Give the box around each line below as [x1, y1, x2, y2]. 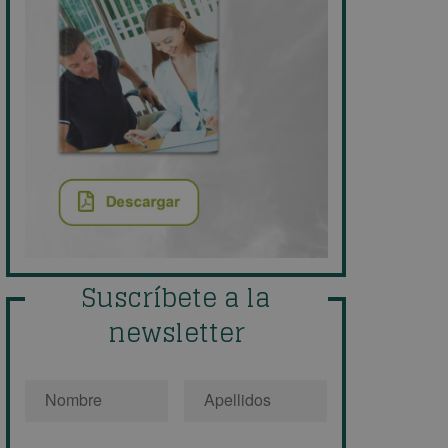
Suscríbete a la [81, 275, 271, 321]
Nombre [24, 369, 86, 387]
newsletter [107, 310, 245, 356]
